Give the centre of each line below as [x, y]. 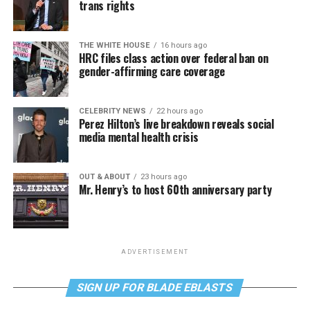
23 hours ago [163, 177]
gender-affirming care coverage [152, 71]
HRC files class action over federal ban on [173, 58]
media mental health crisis [138, 137]
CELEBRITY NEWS [112, 111]
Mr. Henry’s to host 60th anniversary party [175, 190]
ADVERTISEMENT [155, 252]
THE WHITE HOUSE [114, 45]
